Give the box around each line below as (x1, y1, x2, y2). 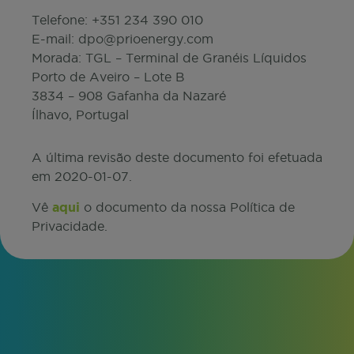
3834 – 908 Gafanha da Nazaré (32, 88, 226, 103)
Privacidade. (32, 219, 107, 233)
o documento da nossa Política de (80, 200, 295, 214)
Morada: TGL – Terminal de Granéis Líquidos (32, 51, 307, 65)
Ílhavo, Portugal (32, 107, 129, 122)
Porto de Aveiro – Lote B (32, 70, 185, 84)
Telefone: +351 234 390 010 (32, 13, 203, 27)
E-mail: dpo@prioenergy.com (32, 32, 213, 46)
